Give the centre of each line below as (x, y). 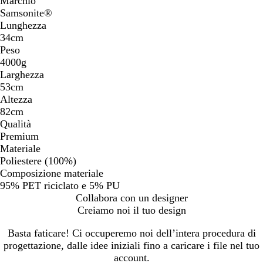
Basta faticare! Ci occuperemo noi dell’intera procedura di (131, 233)
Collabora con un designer (131, 198)
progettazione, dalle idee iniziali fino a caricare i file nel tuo (131, 246)
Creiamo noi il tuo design (131, 210)
